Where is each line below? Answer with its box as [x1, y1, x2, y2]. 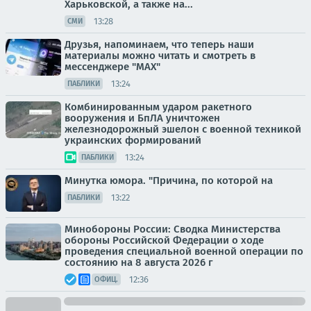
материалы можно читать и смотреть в [65, 49, 255, 62]
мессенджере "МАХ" [65, 60, 160, 73]
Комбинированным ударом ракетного [65, 101, 252, 113]
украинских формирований [65, 134, 201, 146]
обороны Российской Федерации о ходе [65, 234, 264, 246]
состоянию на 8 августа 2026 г [65, 256, 212, 269]
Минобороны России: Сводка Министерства [65, 223, 280, 235]
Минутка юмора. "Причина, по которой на [65, 174, 273, 187]
